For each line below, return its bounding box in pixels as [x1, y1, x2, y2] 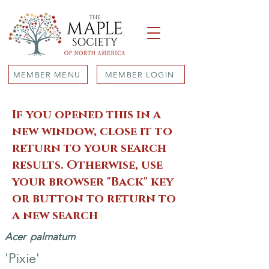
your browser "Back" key [12, 174, 174, 190]
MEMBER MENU [13, 70, 81, 79]
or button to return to [12, 191, 176, 207]
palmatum [30, 231, 75, 243]
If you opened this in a [12, 107, 161, 122]
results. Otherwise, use [12, 157, 163, 173]
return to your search [12, 141, 166, 156]
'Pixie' [5, 250, 40, 267]
